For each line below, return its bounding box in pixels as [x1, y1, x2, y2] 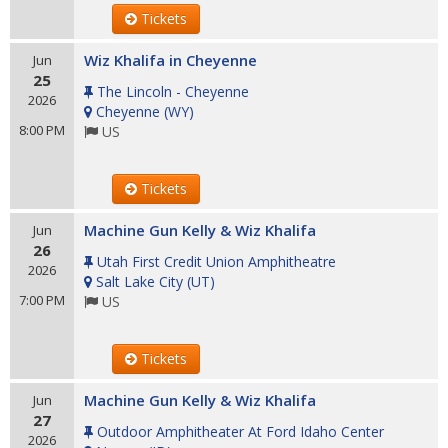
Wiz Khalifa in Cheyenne [84, 50, 257, 70]
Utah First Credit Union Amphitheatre [97, 252, 336, 271]
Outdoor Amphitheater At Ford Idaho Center [97, 422, 384, 441]
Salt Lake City [96, 272, 183, 291]
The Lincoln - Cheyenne [97, 82, 249, 101]
